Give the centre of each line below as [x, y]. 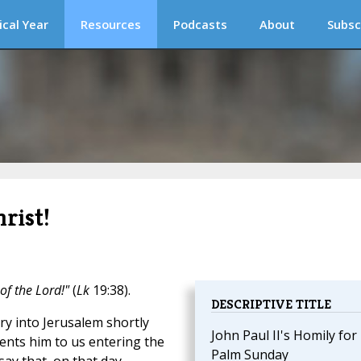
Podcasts [200, 24]
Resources [111, 24]
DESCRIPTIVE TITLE [271, 305]
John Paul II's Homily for [284, 336]
